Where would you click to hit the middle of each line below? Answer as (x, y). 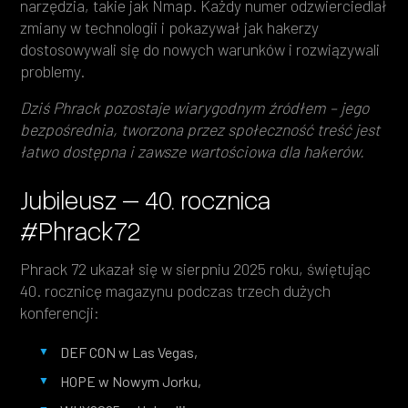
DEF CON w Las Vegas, (129, 352)
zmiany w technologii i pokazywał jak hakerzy (170, 27)
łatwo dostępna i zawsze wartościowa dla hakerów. (193, 151)
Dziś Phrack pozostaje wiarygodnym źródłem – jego (195, 107)
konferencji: (60, 312)
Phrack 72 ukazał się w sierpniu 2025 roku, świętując (196, 268)
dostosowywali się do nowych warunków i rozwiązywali (200, 49)
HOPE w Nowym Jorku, (131, 381)
